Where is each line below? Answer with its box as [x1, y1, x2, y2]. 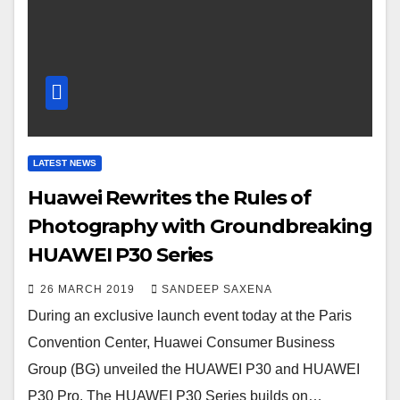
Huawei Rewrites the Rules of [28, 186, 312, 211]
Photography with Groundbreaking [28, 214, 372, 239]
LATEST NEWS [33, 158, 96, 169]
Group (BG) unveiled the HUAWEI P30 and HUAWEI [28, 362, 360, 378]
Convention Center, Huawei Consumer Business [28, 335, 335, 351]
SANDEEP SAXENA [162, 283, 272, 296]
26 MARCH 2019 [40, 283, 138, 296]
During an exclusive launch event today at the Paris [28, 308, 352, 324]
